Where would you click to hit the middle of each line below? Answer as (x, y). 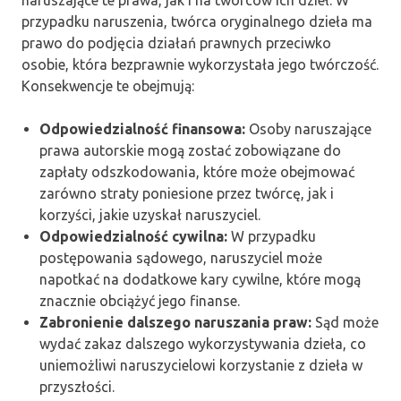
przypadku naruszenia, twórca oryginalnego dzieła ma (197, 22)
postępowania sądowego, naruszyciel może (181, 258)
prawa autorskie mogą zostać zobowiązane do (190, 151)
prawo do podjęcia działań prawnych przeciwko (176, 43)
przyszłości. (77, 387)
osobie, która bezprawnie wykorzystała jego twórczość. (200, 65)
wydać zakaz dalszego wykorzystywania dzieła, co (203, 344)
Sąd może (345, 323)
